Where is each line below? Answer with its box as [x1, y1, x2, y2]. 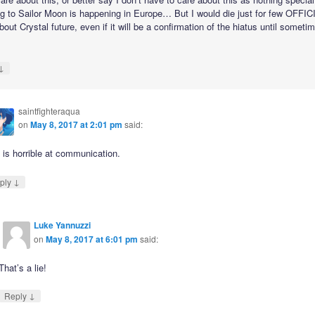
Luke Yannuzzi [34, 218, 91, 231]
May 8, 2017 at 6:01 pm [46, 232, 139, 245]
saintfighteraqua [18, 105, 81, 117]
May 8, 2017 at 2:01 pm [30, 118, 123, 131]
